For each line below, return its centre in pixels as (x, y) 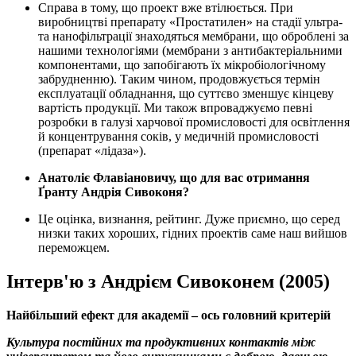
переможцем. (74, 248)
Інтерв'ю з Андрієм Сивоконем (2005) (168, 282)
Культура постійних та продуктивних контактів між (161, 342)
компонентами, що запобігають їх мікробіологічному (182, 65)
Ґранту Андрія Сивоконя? (114, 192)
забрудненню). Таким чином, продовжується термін (179, 79)
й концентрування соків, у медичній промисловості (178, 137)
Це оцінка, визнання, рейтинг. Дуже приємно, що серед (189, 219)
